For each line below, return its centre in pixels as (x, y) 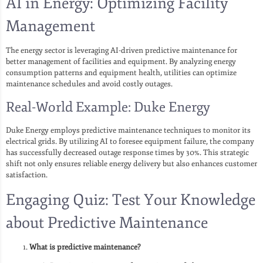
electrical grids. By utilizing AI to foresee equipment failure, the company (130, 141)
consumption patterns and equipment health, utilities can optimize (121, 73)
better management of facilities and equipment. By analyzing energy (121, 61)
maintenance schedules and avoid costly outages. (89, 84)
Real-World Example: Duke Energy (108, 107)
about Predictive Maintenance (107, 222)
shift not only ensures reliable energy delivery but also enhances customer (131, 163)
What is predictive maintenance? (85, 247)
